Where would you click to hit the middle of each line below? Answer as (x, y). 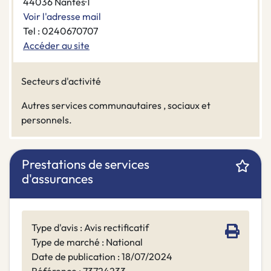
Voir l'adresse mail (62, 17)
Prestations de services (86, 164)
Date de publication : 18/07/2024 (102, 257)
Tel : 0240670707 (60, 31)
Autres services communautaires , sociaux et (116, 106)
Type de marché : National (87, 242)
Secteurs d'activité (61, 81)
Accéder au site (56, 46)
